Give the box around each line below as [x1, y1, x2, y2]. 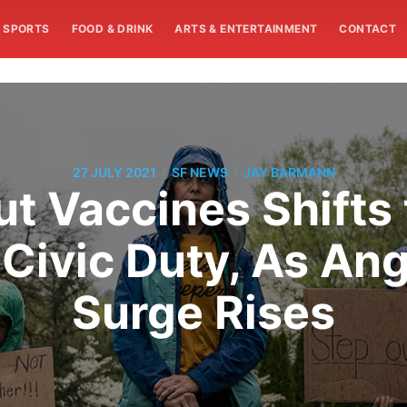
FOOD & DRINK [71, 22, 154, 35]
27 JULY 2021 [72, 164, 156, 180]
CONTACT [339, 22, 397, 35]
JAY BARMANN [243, 164, 335, 180]
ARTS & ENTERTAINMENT [174, 22, 318, 35]
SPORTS [3, 22, 50, 35]
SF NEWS [171, 164, 228, 180]
